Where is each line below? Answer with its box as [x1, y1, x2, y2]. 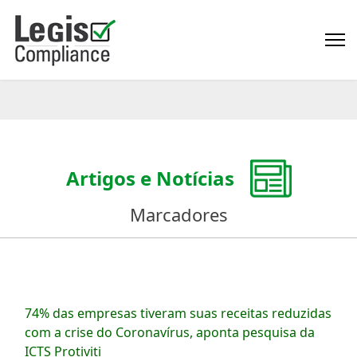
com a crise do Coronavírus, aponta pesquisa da [25, 324, 315, 341]
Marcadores [129, 202, 228, 226]
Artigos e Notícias [65, 165, 234, 191]
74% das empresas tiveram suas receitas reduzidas [25, 304, 331, 322]
